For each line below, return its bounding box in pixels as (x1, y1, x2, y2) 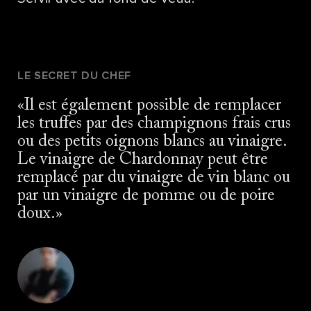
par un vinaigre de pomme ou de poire (17, 187, 275, 204)
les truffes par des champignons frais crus (17, 115, 291, 132)
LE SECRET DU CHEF (17, 69, 131, 81)
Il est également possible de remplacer (24, 96, 281, 114)
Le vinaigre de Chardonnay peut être (17, 151, 268, 168)
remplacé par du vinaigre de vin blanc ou (17, 169, 290, 186)
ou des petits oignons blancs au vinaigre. (17, 133, 286, 150)
